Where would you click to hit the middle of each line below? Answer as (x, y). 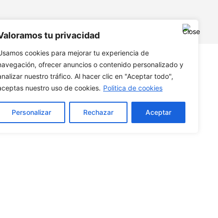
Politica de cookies (133, 88)
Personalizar (31, 112)
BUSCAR (166, 22)
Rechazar (98, 112)
